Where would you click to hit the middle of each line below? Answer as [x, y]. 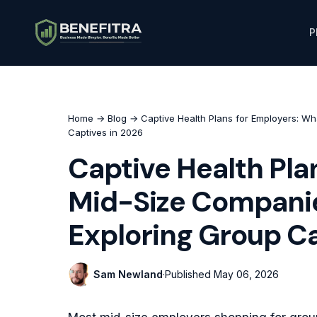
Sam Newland [128, 274]
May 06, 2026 [246, 274]
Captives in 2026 [105, 132]
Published [189, 274]
